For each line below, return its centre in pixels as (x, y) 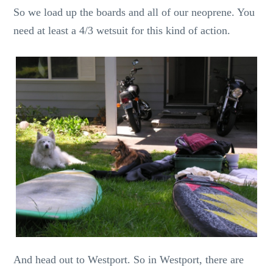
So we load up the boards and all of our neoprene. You (134, 12)
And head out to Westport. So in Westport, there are (129, 259)
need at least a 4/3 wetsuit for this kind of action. (122, 30)
